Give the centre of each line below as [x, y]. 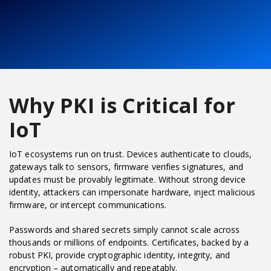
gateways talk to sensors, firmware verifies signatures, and [126, 166]
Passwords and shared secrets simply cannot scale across [125, 229]
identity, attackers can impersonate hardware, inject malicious [132, 192]
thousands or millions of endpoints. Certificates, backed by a [129, 242]
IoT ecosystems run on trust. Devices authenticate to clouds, [131, 154]
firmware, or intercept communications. [88, 204]
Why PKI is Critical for [122, 105]
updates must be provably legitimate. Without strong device [127, 179]
